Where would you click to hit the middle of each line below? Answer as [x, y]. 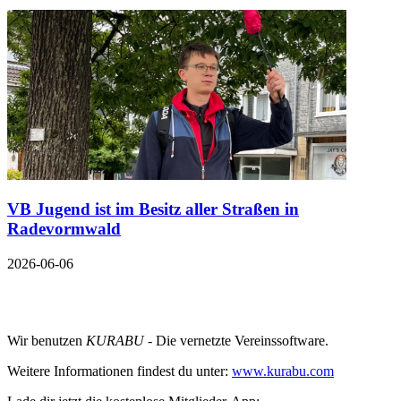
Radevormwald [64, 229]
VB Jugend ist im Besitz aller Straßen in [153, 209]
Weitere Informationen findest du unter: [119, 371]
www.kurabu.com [283, 371]
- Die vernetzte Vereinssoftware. [236, 341]
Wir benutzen [47, 341]
